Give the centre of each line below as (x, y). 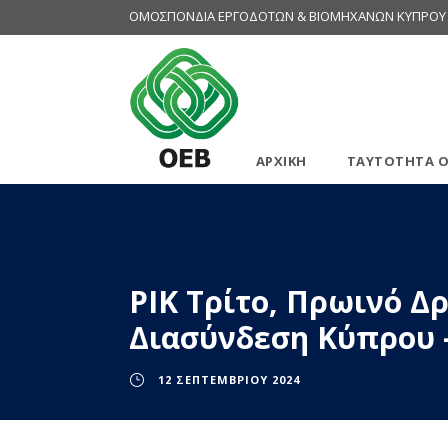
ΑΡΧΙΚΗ (281, 161)
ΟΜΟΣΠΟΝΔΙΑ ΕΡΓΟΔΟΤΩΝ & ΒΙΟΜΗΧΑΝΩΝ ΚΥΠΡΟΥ (287, 16)
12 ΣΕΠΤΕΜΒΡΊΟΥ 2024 (229, 380)
